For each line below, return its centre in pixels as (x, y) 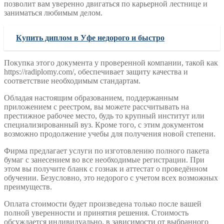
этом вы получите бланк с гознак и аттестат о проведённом (106, 168)
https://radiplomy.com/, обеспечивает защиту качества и (96, 71)
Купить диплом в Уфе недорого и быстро (90, 37)
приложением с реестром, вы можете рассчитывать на (96, 106)
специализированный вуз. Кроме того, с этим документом (104, 124)
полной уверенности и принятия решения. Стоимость (96, 212)
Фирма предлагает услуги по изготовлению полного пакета (106, 150)
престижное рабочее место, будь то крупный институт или (104, 115)
